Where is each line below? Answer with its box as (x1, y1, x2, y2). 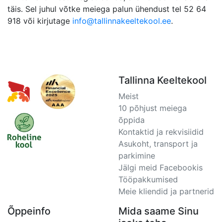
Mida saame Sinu (118, 205, 199, 217)
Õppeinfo (7, 205, 51, 217)
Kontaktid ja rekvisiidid (118, 127, 204, 137)
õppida (118, 115, 145, 125)
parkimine (118, 151, 155, 161)
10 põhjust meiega (118, 103, 187, 113)
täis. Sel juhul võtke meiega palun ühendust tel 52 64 (7, 4, 206, 14)
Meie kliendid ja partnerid (118, 186, 214, 196)
